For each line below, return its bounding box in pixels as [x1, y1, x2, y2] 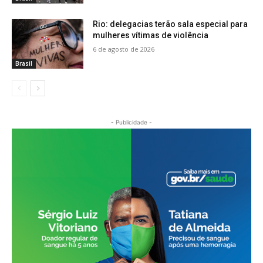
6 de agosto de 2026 [93, 44, 155, 53]
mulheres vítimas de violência [93, 30, 209, 40]
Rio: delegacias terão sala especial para [93, 19, 248, 29]
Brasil [15, 59, 32, 68]
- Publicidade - [111, 119, 152, 126]
